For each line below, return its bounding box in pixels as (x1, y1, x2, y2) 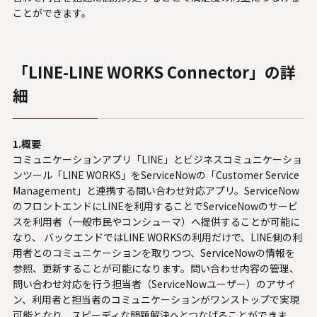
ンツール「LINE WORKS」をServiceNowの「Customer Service (12, 167, 299, 182)
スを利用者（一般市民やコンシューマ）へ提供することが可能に (12, 214, 300, 229)
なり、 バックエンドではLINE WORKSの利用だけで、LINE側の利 (12, 229, 302, 244)
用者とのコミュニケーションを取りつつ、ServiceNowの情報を (12, 245, 295, 260)
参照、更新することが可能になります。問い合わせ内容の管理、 (12, 260, 299, 275)
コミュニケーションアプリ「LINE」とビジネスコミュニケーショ (12, 151, 302, 166)
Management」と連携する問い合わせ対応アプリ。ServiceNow (12, 183, 299, 197)
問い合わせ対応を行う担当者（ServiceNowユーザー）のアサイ (12, 276, 296, 291)
